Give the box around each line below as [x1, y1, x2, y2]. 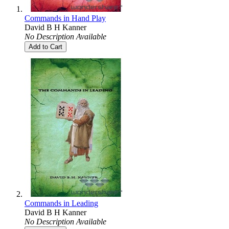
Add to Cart [29, 42, 62, 51]
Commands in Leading [25, 198, 98, 208]
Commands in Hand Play [25, 13, 106, 22]
